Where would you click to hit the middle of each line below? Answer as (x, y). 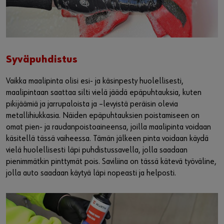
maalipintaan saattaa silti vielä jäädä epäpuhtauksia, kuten (104, 92)
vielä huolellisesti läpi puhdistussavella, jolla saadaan (97, 150)
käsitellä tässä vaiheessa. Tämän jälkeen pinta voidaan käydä (107, 138)
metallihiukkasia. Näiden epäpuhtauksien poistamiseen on (103, 115)
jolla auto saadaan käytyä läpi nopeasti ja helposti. (91, 173)
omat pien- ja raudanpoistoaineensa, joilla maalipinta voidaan (108, 127)
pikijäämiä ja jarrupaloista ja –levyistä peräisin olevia (92, 104)
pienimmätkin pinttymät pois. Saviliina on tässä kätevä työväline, (111, 161)
